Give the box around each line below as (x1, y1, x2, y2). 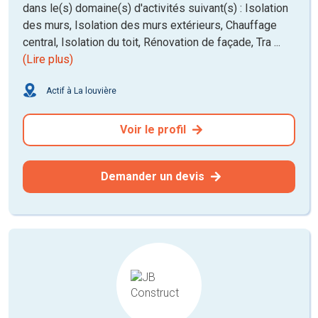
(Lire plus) (23, 52, 73, 66)
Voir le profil (119, 122, 189, 136)
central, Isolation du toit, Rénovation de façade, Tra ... (23, 35, 280, 49)
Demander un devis (101, 169, 207, 183)
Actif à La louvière (44, 85, 116, 96)
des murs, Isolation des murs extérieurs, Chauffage (23, 18, 277, 32)
